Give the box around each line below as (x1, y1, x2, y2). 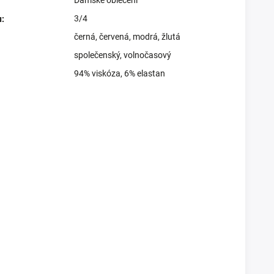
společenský (74, 50, 120, 60)
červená (99, 31, 129, 42)
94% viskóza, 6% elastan (74, 68, 165, 78)
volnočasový (124, 50, 171, 60)
